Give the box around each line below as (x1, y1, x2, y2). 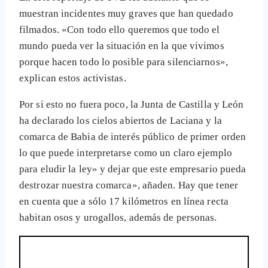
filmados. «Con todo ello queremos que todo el (19, 24, 220, 36)
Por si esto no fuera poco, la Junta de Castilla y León (19, 99, 244, 111)
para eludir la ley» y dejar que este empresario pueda (19, 163, 246, 175)
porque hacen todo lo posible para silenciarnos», (19, 56, 228, 68)
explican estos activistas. (19, 72, 126, 84)
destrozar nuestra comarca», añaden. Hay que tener (19, 179, 238, 191)
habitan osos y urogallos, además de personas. (19, 212, 217, 224)
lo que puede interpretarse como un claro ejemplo (19, 147, 232, 159)
